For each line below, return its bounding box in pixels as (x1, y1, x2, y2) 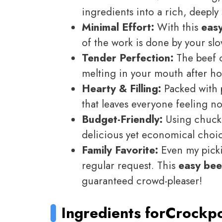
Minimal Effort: (82, 19, 154, 35)
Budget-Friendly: (82, 111, 163, 127)
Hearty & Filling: (82, 81, 161, 96)
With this (154, 19, 201, 35)
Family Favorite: (82, 142, 158, 158)
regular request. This (82, 158, 178, 173)
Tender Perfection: (82, 50, 173, 65)
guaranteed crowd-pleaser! (82, 173, 202, 188)
